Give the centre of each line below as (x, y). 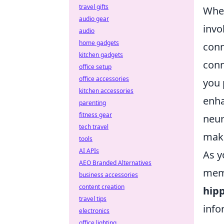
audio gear (94, 19)
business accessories (108, 175)
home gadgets (99, 43)
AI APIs (89, 151)
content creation (102, 187)
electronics (94, 211)
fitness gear (95, 115)
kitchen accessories (106, 91)
